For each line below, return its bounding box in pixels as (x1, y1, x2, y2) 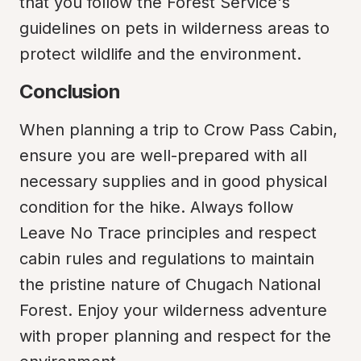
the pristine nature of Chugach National (19, 275, 321, 294)
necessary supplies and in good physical (19, 172, 327, 191)
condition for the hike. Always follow (19, 197, 293, 217)
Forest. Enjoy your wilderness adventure (19, 301, 327, 320)
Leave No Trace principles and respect (19, 223, 317, 243)
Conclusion (19, 80, 120, 103)
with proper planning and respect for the (19, 326, 331, 346)
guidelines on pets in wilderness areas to (19, 19, 330, 38)
